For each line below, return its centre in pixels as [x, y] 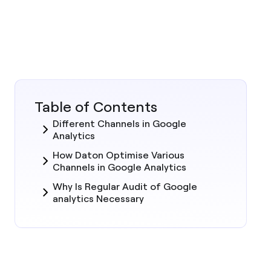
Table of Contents [96, 106]
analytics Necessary [98, 198]
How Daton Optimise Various [119, 155]
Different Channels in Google [119, 123]
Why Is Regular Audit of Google [125, 186]
